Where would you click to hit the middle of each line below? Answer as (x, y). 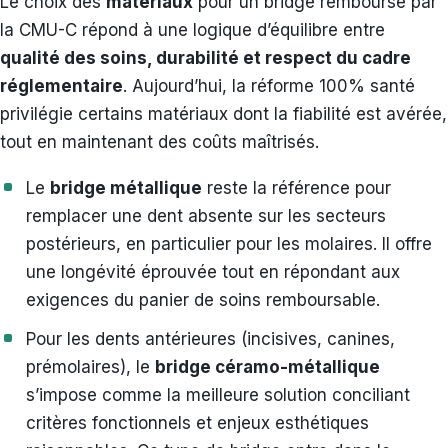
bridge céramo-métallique (267, 366)
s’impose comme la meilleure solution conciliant (218, 394)
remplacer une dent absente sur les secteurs (206, 215)
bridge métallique (126, 187)
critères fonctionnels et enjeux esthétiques (197, 422)
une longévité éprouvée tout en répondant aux (213, 271)
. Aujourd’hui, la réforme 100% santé (269, 85)
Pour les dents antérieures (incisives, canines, (210, 338)
